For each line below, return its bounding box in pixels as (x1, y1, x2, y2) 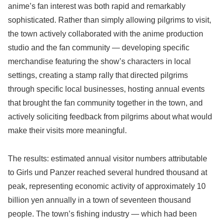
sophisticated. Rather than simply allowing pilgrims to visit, (8, 16, 211, 25)
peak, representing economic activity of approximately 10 (8, 182, 206, 190)
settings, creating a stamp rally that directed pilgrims (8, 71, 188, 80)
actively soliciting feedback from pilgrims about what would (8, 112, 212, 121)
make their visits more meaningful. (8, 126, 127, 135)
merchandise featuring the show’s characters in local (8, 57, 191, 66)
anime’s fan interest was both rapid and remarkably (8, 2, 185, 11)
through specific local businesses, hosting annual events (8, 85, 205, 94)
